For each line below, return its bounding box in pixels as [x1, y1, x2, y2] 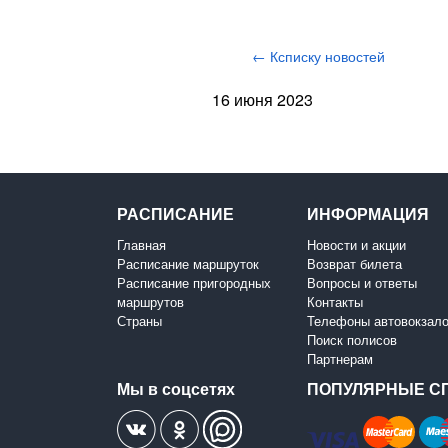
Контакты [307, 291, 363, 311]
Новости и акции [307, 234, 406, 254]
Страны [117, 310, 162, 330]
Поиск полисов [307, 329, 397, 349]
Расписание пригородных [117, 272, 271, 292]
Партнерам [307, 348, 373, 368]
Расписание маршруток [117, 253, 259, 273]
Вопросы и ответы [307, 272, 417, 292]
